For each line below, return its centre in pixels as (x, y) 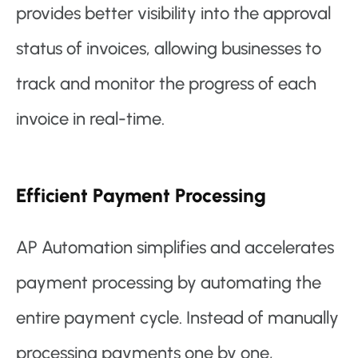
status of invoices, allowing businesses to (169, 49)
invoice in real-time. (90, 119)
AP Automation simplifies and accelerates (175, 248)
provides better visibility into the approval (173, 14)
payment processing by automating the (169, 283)
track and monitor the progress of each (166, 84)
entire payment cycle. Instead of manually (177, 318)
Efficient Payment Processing (141, 196)
